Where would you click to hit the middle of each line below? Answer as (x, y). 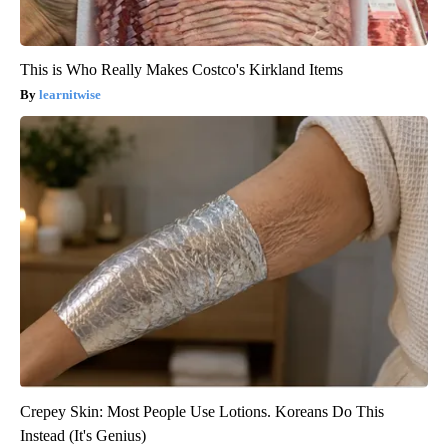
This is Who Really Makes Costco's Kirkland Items (181, 69)
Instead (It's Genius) (83, 435)
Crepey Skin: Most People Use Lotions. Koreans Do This (202, 411)
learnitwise (70, 94)
